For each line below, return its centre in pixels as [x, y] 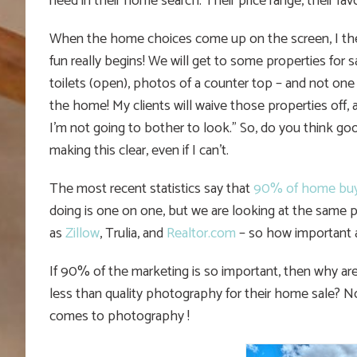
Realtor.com [201, 233]
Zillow [82, 233]
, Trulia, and [133, 233]
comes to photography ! [120, 316]
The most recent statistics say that [151, 188]
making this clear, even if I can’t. [139, 150]
